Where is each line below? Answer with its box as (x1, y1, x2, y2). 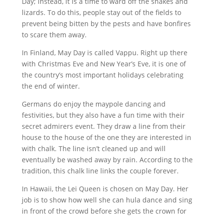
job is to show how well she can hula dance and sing (21, 195, 192, 204)
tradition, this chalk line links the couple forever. (21, 166, 179, 175)
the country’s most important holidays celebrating (21, 70, 184, 79)
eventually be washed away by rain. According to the (21, 155, 193, 164)
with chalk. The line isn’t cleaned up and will (21, 144, 166, 153)
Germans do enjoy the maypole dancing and (21, 99, 166, 108)
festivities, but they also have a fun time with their (21, 110, 185, 120)
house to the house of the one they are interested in (21, 133, 191, 142)
